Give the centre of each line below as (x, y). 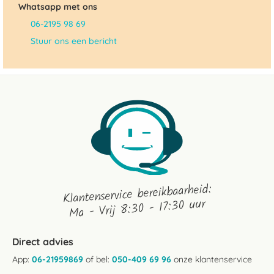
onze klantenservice (212, 259)
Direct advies (43, 242)
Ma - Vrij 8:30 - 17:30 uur (137, 209)
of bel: (98, 259)
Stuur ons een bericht (74, 41)
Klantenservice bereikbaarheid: (137, 194)
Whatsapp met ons (58, 7)
